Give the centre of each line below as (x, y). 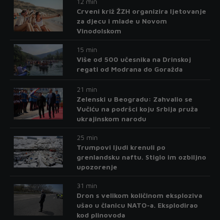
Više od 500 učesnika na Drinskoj (134, 59)
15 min (87, 49)
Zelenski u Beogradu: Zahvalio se (134, 99)
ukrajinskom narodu (111, 118)
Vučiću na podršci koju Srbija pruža (137, 109)
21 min (87, 89)
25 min (87, 137)
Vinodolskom (99, 30)
